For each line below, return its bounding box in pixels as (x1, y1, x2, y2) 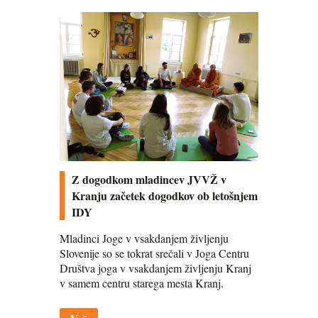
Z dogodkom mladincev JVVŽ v (72, 170, 226, 187)
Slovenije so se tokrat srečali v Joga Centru (60, 245, 249, 261)
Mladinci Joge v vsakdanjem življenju (60, 230, 229, 246)
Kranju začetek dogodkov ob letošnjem (72, 187, 258, 204)
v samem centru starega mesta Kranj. (60, 275, 224, 290)
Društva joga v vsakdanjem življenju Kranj (60, 260, 251, 275)
